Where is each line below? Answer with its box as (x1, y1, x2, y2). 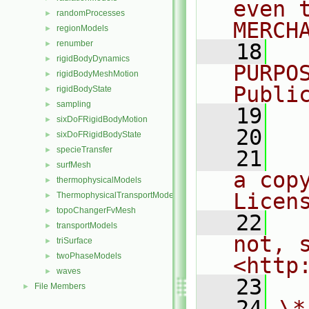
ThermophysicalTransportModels (57, 190, 180, 200)
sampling (57, 99, 91, 109)
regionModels (57, 23, 108, 33)
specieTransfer (57, 145, 112, 154)
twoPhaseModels (57, 251, 121, 261)
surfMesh (57, 160, 91, 170)
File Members (34, 281, 86, 291)
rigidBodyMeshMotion (57, 69, 139, 79)
